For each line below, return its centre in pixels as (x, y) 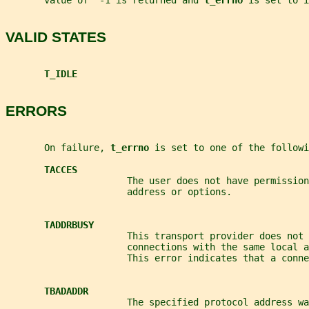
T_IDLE (61, 74)
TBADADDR (66, 291)
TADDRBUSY (69, 225)
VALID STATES (56, 37)
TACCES (61, 170)
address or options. (119, 192)
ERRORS (36, 110)
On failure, (58, 148)
